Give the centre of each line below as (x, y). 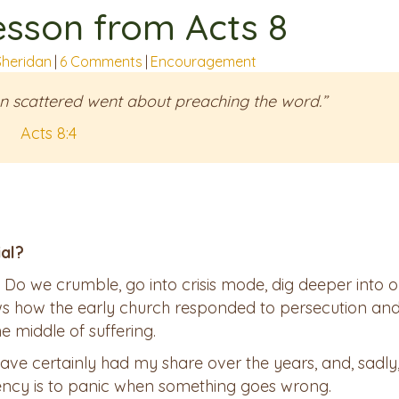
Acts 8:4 (48, 134)
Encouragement (204, 62)
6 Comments (102, 62)
